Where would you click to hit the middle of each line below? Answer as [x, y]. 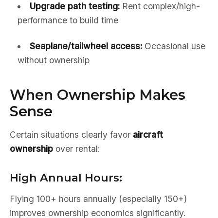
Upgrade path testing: [74, 6]
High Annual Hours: [66, 178]
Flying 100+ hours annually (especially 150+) [98, 199]
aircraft [148, 135]
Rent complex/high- [160, 6]
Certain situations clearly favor [71, 135]
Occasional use [173, 46]
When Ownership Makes [98, 95]
